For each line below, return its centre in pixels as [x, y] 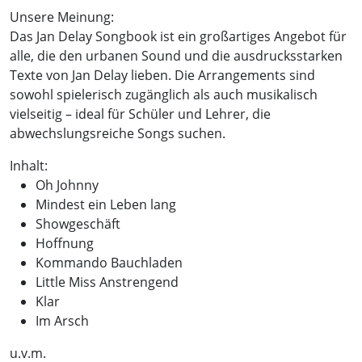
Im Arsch [62, 320]
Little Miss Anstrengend [107, 282]
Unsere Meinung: [62, 17]
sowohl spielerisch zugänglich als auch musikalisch [164, 94]
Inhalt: [29, 165]
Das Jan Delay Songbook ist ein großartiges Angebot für [178, 36]
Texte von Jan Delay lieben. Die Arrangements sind [162, 75]
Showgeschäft [78, 223]
